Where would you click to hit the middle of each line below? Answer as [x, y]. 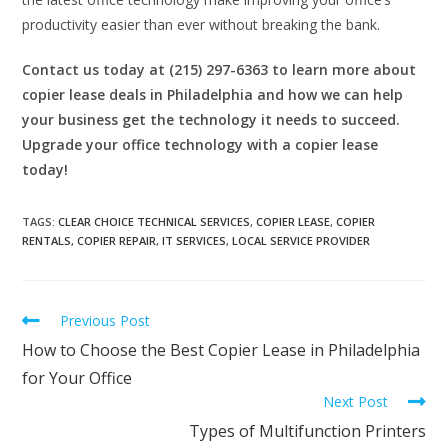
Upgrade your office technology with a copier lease [200, 144]
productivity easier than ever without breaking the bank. [201, 24]
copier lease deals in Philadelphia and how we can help [213, 94]
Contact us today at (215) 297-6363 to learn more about [219, 69]
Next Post [355, 401]
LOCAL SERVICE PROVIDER [301, 240]
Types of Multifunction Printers [307, 430]
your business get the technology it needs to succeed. [211, 119]
